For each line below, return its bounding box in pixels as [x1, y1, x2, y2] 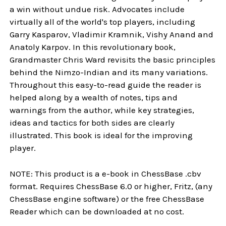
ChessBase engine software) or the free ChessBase [10, 193, 205, 204]
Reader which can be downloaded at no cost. [10, 206, 185, 216]
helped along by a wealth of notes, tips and [10, 92, 178, 102]
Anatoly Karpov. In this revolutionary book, [10, 42, 176, 52]
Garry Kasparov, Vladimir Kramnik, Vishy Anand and [10, 29, 214, 39]
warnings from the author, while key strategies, [10, 105, 195, 115]
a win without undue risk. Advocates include [10, 4, 185, 14]
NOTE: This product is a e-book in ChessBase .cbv [10, 168, 202, 179]
